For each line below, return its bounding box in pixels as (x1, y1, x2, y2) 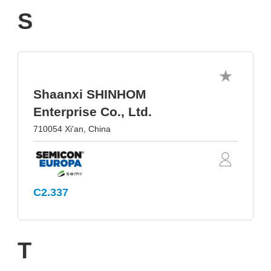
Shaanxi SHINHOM (33, 87, 146, 102)
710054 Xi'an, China (33, 124, 111, 134)
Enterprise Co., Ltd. (33, 105, 152, 119)
